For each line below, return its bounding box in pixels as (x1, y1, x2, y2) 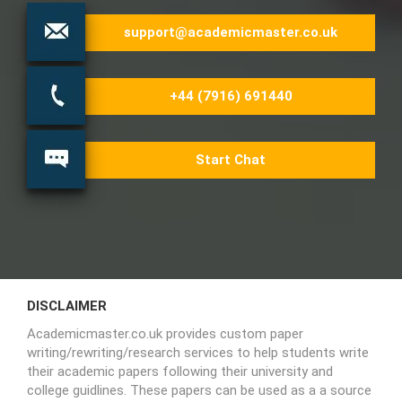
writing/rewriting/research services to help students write (27, 344, 369, 361)
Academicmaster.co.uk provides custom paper (27, 325, 303, 342)
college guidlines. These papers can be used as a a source (27, 381, 371, 398)
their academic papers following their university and (27, 363, 333, 380)
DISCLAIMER (27, 297, 107, 314)
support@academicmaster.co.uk (124, 23, 337, 40)
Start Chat (196, 151, 266, 168)
